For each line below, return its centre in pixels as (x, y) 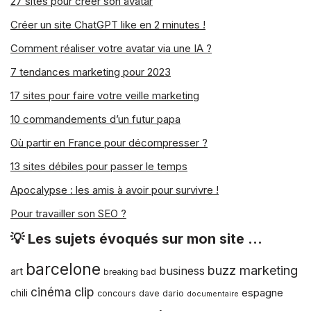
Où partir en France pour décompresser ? (109, 143)
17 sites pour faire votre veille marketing (105, 95)
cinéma (51, 292)
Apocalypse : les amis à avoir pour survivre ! (115, 190)
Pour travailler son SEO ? (68, 213)
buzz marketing (253, 270)
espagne (262, 293)
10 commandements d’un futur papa (95, 119)
